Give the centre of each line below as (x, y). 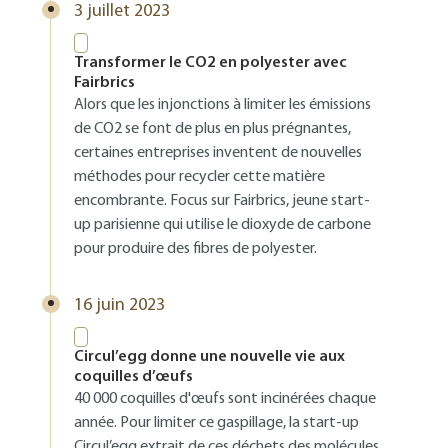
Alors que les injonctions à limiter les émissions (222, 105)
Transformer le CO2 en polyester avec (210, 63)
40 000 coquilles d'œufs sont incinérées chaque (225, 399)
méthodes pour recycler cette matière (199, 177)
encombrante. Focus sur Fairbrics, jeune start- (222, 201)
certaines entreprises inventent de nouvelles (218, 153)
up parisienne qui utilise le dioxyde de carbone (222, 225)
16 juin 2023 (119, 305)
